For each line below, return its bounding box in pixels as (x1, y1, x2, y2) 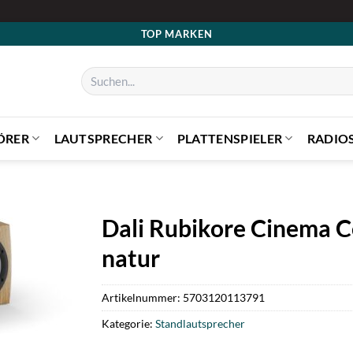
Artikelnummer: (102, 290, 183, 304)
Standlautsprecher (155, 316, 245, 330)
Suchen (80, 67, 113, 80)
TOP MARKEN (140, 27, 213, 40)
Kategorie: (102, 316, 155, 330)
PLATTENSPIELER (176, 130, 283, 146)
